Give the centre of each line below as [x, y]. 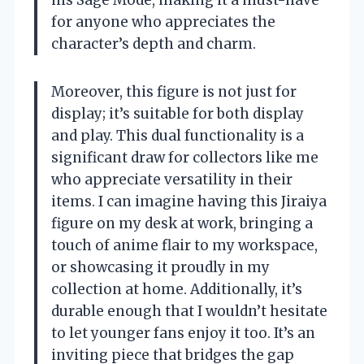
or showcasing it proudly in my [160, 268]
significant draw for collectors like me [185, 158]
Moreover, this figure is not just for [174, 92]
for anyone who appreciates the [163, 22]
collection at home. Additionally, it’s [177, 290]
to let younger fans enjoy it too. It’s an [183, 334]
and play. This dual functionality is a [178, 136]
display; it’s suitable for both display [178, 114]
